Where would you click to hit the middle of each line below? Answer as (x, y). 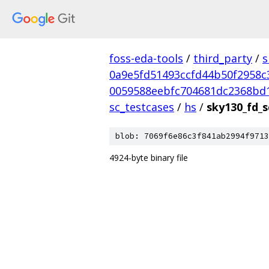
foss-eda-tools (146, 58)
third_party (223, 58)
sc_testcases (142, 107)
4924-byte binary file (149, 158)
